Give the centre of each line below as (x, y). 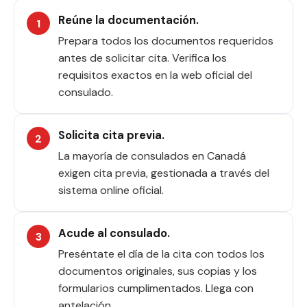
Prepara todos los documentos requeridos (166, 41)
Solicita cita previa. (111, 135)
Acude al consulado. (114, 233)
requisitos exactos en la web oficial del (155, 75)
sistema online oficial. (111, 190)
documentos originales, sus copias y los (158, 271)
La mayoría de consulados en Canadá (152, 156)
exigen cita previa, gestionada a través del (164, 173)
